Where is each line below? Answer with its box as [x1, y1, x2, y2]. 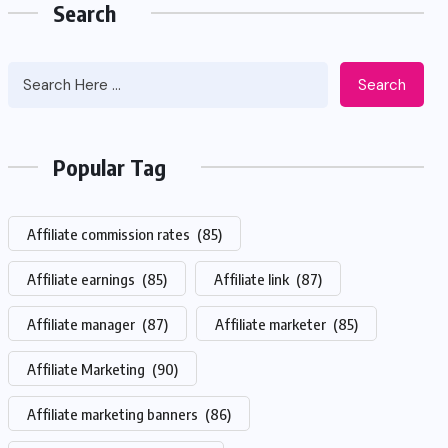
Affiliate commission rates [27, 225, 193, 243]
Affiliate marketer [215, 315, 329, 333]
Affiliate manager [27, 315, 138, 333]
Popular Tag [53, 153, 166, 181]
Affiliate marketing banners [27, 405, 201, 423]
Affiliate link [214, 270, 292, 288]
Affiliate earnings [27, 270, 138, 288]
